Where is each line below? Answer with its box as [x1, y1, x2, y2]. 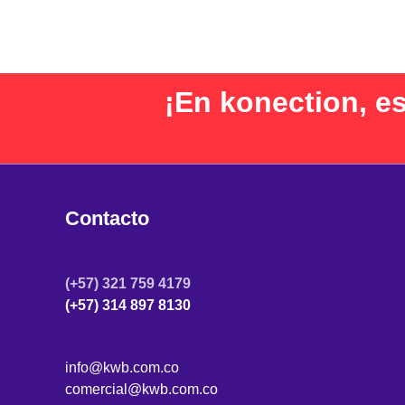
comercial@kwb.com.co [65, 381, 218, 397]
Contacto [65, 207, 149, 231]
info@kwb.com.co [65, 359, 179, 375]
